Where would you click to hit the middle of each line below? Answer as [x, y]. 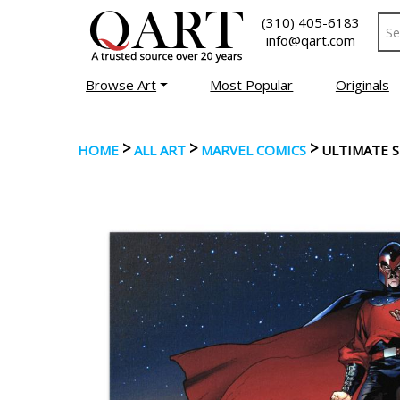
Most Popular [252, 85]
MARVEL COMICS [254, 150]
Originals [362, 85]
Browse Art [121, 85]
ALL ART [160, 150]
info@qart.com [311, 40]
